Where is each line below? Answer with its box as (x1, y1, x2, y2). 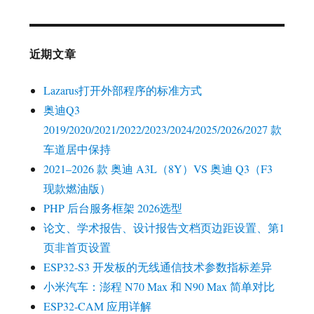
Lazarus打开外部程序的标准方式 (43, 83, 202, 98)
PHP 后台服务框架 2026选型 (43, 200, 182, 216)
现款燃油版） (43, 181, 111, 196)
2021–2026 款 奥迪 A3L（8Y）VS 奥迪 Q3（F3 (43, 161, 273, 177)
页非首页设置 (43, 240, 111, 255)
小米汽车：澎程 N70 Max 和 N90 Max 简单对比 (43, 279, 275, 294)
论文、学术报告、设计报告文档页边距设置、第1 (43, 220, 285, 235)
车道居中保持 (43, 142, 111, 157)
